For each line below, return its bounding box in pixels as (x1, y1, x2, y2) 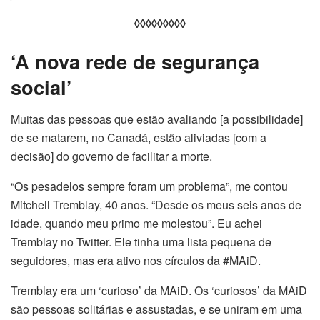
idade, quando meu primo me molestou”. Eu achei (11, 214, 262, 231)
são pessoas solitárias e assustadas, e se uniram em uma (11, 300, 302, 317)
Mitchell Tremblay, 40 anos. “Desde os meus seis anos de (11, 196, 301, 213)
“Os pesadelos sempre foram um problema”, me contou (11, 177, 288, 194)
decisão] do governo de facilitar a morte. (11, 147, 212, 164)
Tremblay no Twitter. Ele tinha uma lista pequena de (11, 233, 271, 250)
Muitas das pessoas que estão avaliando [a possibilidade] (11, 110, 303, 127)
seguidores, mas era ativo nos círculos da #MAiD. (11, 251, 261, 269)
